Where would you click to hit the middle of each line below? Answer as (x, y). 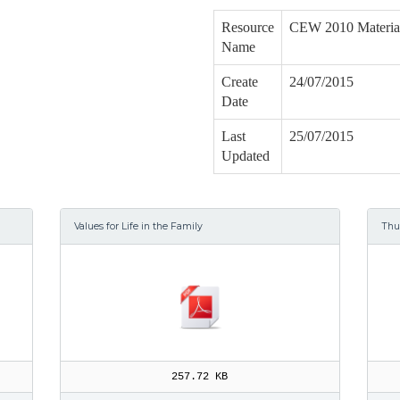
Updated (246, 156)
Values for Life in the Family (139, 226)
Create (240, 82)
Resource (248, 27)
